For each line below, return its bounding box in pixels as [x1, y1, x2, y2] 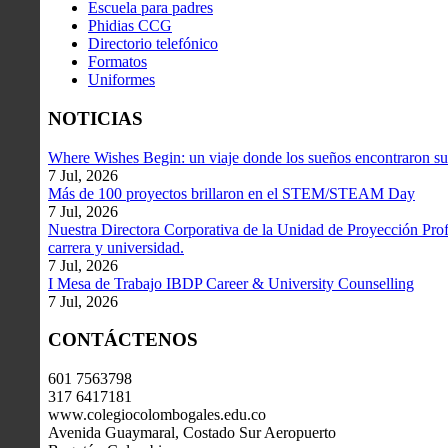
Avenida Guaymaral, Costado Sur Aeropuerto [48, 424, 336, 441]
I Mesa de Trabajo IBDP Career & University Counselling [48, 274, 414, 292]
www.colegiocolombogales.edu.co [48, 406, 266, 423]
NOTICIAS [48, 107, 143, 129]
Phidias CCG [88, 17, 172, 35]
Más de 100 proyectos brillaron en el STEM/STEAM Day [48, 184, 415, 202]
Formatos [88, 53, 147, 71]
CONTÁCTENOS [48, 329, 198, 351]
